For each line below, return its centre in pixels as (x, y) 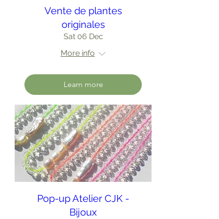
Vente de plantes (83, 11)
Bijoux (83, 212)
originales (83, 24)
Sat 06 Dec (83, 36)
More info (78, 53)
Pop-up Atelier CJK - (83, 198)
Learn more (83, 84)
